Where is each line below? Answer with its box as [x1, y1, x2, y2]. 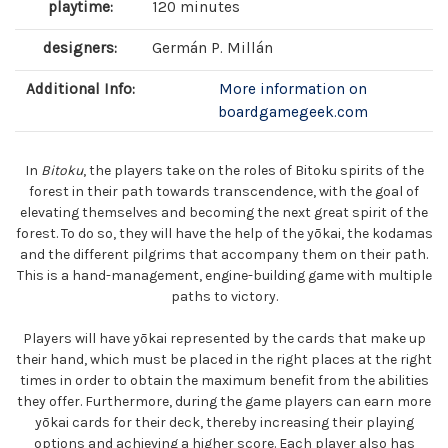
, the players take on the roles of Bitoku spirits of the [82, 161, 424, 179]
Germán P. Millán [152, 38, 273, 57]
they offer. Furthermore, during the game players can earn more [17, 392, 431, 410]
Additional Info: [25, 79, 135, 98]
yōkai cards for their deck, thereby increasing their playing [34, 413, 414, 431]
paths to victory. [170, 287, 278, 305]
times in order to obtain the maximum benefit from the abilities [19, 371, 429, 389]
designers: [43, 38, 117, 57]
